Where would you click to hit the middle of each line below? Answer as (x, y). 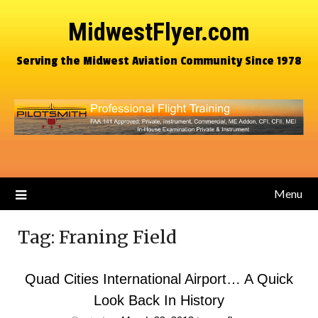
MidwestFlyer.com (159, 32)
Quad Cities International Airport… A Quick (159, 279)
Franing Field (118, 237)
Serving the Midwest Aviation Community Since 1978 (159, 61)
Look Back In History (159, 300)
